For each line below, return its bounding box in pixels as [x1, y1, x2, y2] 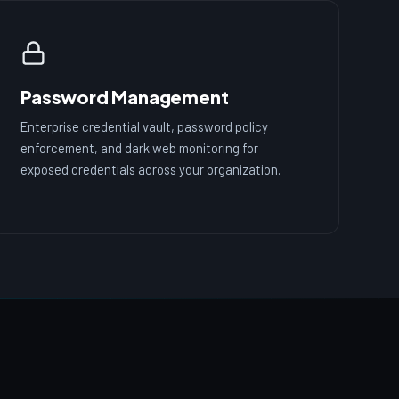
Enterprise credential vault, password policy [20, 118, 269, 135]
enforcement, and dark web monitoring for [20, 140, 259, 157]
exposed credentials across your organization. [20, 161, 281, 178]
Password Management [20, 85, 229, 109]
